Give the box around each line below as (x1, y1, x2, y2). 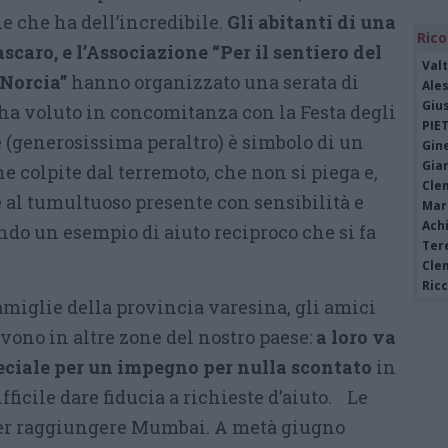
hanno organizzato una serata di (67, 69, 359, 94)
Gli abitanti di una (227, 9, 396, 34)
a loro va (316, 324, 396, 349)
